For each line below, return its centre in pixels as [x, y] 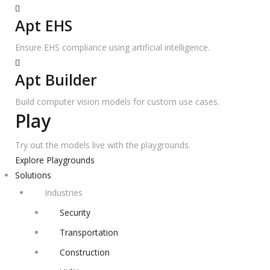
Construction [85, 252]
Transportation [89, 232]
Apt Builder [56, 80]
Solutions [33, 175]
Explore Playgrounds [55, 160]
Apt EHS [44, 25]
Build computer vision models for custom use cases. [117, 102]
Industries [64, 193]
